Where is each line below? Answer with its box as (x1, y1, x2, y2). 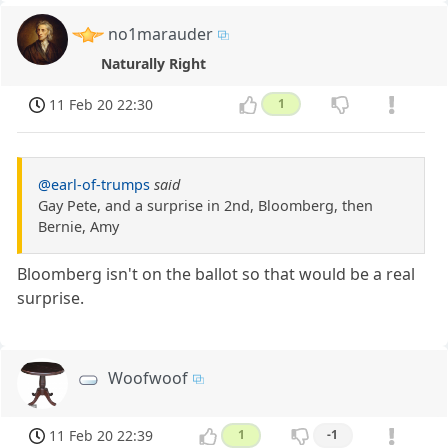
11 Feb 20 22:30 (49, 94, 154, 114)
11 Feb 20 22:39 (49, 426, 154, 446)
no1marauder (108, 22, 214, 45)
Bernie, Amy (38, 216, 119, 236)
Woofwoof (108, 366, 189, 389)
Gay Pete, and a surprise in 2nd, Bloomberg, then (38, 195, 373, 215)
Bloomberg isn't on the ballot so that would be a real (17, 262, 416, 285)
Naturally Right (100, 53, 206, 73)
